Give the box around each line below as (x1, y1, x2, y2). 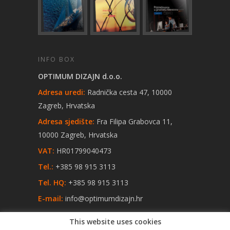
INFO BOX (38, 55, 75, 64)
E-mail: (38, 194, 63, 204)
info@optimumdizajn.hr (65, 194, 143, 204)
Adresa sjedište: (38, 117, 94, 127)
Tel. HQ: (38, 178, 66, 188)
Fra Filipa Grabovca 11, (94, 117, 172, 127)
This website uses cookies (69, 217, 161, 227)
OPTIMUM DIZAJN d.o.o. (38, 71, 122, 82)
